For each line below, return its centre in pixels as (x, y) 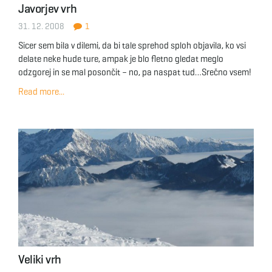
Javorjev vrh (48, 9)
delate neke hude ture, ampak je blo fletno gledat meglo (121, 59)
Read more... (41, 92)
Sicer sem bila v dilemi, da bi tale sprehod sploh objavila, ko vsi (132, 46)
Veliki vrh (40, 260)
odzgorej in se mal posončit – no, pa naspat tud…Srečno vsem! (135, 72)
